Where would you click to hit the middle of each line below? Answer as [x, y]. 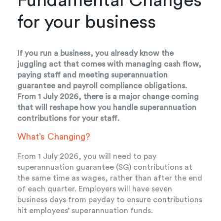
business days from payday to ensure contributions [110, 200]
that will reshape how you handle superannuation [107, 108]
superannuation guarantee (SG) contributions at [105, 167]
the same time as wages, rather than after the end [110, 178]
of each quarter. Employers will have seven [95, 189]
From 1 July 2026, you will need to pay [87, 157]
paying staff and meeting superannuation [92, 75]
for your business [87, 22]
